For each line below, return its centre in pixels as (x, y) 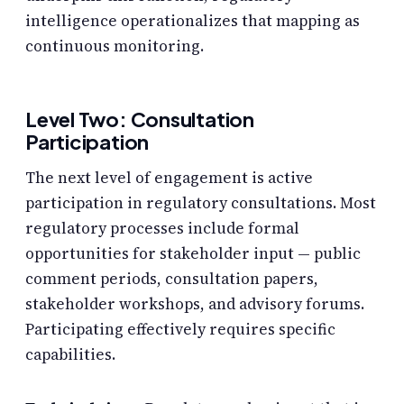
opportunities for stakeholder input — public (193, 254)
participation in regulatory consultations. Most (201, 203)
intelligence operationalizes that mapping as (193, 21)
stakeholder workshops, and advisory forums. (195, 304)
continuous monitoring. (115, 46)
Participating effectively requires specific (180, 330)
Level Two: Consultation (140, 119)
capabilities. (70, 355)
